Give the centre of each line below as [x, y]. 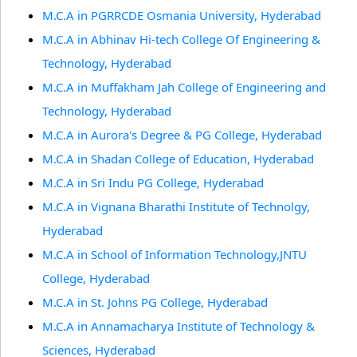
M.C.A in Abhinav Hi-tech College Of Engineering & [181, 39]
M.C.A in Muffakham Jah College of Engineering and [184, 87]
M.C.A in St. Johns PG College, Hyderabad [155, 302]
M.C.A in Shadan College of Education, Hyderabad [178, 159]
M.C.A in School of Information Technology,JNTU [175, 254]
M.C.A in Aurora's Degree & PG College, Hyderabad [182, 135]
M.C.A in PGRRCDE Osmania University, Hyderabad [182, 15]
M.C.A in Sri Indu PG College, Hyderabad [153, 182]
